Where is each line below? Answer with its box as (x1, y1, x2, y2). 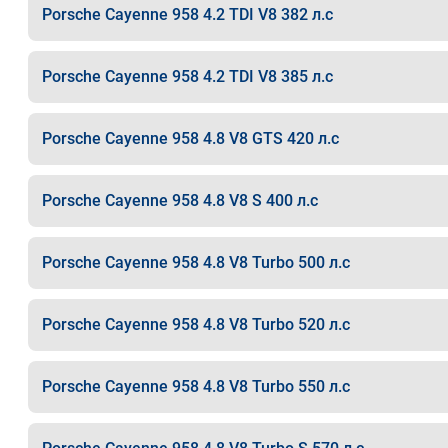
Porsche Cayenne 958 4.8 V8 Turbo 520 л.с (41, 315, 350, 334)
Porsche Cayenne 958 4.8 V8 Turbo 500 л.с (41, 253, 350, 272)
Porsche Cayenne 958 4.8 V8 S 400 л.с (41, 191, 318, 210)
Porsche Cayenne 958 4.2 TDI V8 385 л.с (41, 67, 333, 86)
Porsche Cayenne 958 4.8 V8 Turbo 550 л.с (41, 377, 350, 396)
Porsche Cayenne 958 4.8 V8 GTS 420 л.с (41, 129, 339, 148)
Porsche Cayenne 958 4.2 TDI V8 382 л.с (41, 5, 333, 24)
